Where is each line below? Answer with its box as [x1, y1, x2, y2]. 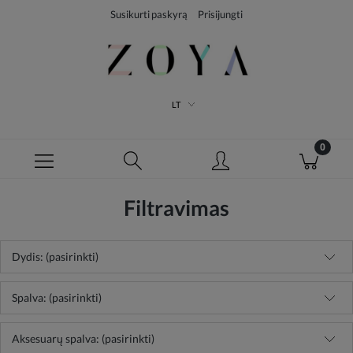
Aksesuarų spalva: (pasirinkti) [12, 332, 154, 345]
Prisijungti [198, 8, 243, 20]
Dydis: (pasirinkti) [12, 250, 98, 263]
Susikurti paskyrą [110, 8, 188, 20]
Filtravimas [124, 195, 229, 221]
